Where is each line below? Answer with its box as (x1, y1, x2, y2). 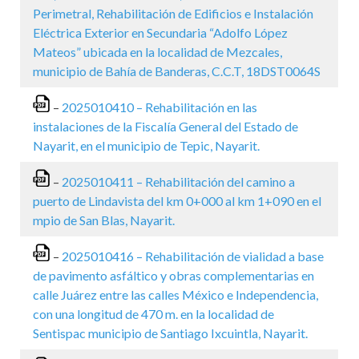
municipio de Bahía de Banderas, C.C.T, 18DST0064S (33, 63, 321, 79)
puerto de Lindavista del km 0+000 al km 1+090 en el (33, 193, 321, 208)
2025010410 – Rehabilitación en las (62, 99, 257, 115)
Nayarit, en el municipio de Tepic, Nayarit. (33, 138, 260, 153)
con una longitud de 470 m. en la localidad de (33, 306, 274, 321)
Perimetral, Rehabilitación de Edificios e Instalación (33, 6, 313, 21)
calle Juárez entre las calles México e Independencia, (33, 287, 318, 302)
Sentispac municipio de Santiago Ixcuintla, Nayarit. (33, 325, 308, 341)
